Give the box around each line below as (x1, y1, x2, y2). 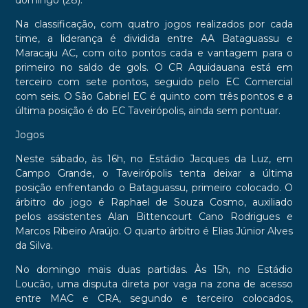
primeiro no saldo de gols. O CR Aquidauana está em (14, 61, 294, 74)
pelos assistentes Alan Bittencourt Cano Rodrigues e (14, 210, 294, 223)
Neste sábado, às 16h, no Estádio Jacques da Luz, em (14, 153, 294, 166)
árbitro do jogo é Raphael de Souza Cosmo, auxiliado (14, 196, 294, 209)
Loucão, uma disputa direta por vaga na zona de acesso (14, 278, 294, 291)
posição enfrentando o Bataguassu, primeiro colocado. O (14, 181, 294, 195)
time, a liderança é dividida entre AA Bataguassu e (14, 32, 294, 45)
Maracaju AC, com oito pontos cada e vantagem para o (14, 47, 294, 60)
